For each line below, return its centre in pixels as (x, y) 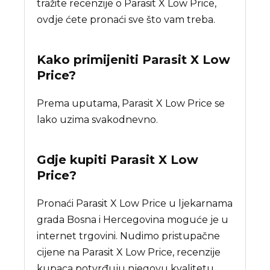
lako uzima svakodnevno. (98, 119)
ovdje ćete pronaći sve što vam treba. (126, 19)
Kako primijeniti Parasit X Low (134, 59)
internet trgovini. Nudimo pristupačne (129, 236)
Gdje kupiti (74, 159)
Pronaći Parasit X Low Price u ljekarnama (135, 203)
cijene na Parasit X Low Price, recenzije (129, 252)
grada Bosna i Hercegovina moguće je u (133, 219)
